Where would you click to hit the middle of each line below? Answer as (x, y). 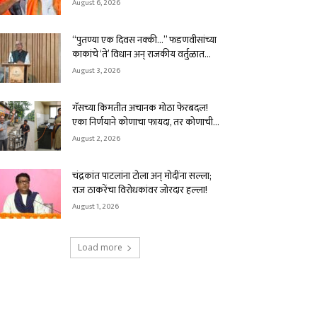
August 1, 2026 (96, 207)
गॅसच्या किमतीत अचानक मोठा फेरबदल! (140, 108)
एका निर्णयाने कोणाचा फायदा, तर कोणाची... (146, 122)
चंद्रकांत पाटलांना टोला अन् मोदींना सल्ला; (142, 176)
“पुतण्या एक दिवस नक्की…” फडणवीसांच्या (144, 40)
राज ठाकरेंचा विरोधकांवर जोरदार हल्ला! (140, 190)
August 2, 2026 (96, 139)
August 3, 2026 (96, 71)
